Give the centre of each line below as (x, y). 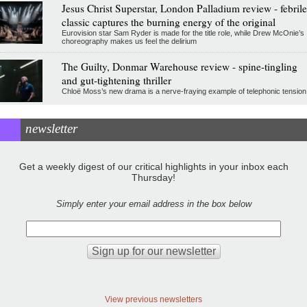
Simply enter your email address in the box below (153, 204)
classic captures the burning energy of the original (168, 22)
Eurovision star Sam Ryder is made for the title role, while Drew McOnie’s (183, 33)
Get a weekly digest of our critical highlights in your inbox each (153, 167)
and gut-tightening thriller (116, 81)
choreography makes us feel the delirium (129, 41)
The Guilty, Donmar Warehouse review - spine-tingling (179, 67)
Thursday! (153, 178)
